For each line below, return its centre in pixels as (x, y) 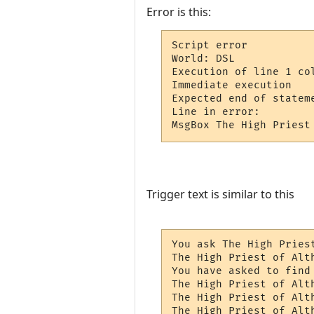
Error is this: (179, 12)
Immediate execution (232, 86)
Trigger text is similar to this (220, 194)
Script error (210, 46)
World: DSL (204, 59)
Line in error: (219, 112)
